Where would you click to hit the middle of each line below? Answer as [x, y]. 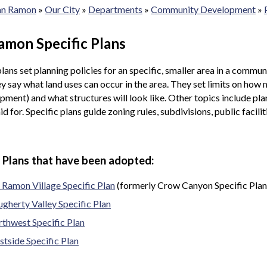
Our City [62, 9]
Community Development [203, 9]
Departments [115, 9]
